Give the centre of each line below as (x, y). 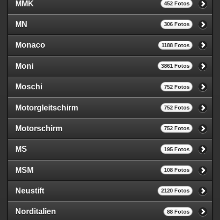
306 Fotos (177, 24)
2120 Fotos (175, 191)
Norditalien (36, 212)
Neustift (30, 191)
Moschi (29, 87)
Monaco (30, 45)
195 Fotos (177, 149)
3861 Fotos (175, 66)
